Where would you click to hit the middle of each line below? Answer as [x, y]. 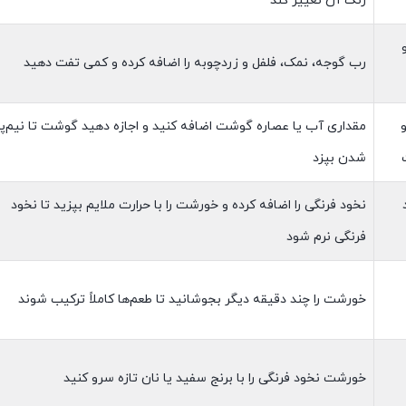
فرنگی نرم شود [326, 237]
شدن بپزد [339, 158]
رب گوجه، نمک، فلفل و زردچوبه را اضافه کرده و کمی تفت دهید [194, 63]
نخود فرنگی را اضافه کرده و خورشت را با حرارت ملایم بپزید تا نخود [188, 205]
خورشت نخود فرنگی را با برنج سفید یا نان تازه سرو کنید [214, 378]
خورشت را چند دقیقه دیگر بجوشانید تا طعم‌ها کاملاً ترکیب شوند [192, 300]
